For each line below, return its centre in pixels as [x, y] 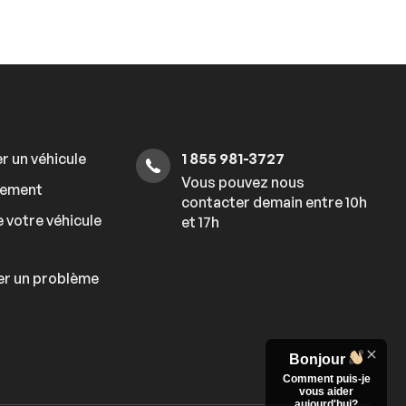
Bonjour [317, 359]
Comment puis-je [326, 379]
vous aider [326, 391]
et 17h [200, 222]
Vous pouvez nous [243, 183]
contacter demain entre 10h [274, 203]
